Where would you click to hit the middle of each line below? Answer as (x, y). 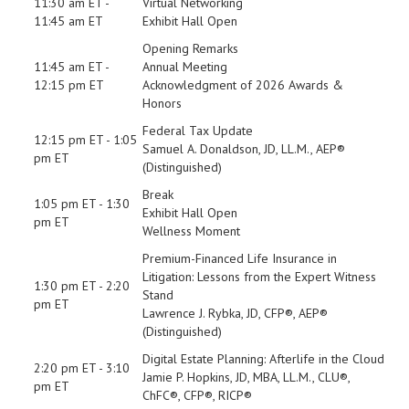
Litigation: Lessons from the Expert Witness (259, 276)
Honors (162, 103)
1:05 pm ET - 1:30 (82, 203)
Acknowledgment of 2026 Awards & (243, 84)
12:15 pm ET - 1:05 (85, 139)
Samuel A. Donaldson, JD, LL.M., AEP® (244, 148)
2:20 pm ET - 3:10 (82, 367)
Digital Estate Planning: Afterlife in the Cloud (263, 358)
